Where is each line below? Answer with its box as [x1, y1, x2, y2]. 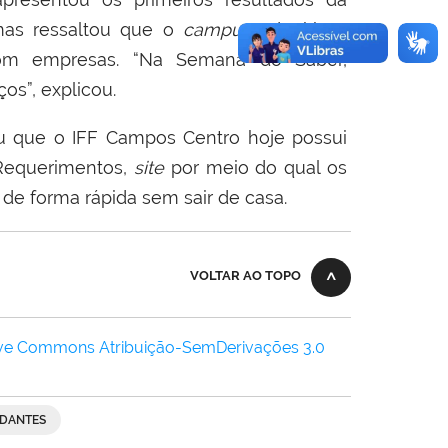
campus [182, 18, 251, 40]
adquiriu [250, 18, 338, 40]
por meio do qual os [163, 156, 347, 178]
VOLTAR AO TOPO [190, 267, 301, 283]
